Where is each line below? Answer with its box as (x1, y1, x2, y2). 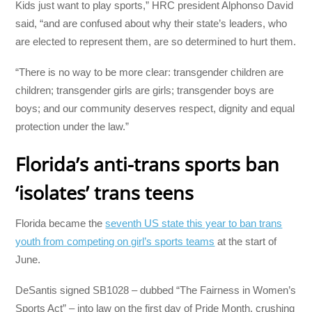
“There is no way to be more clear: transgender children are (15, 65, 284, 78)
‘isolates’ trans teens (15, 179, 194, 205)
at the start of (214, 235, 277, 247)
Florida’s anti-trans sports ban (15, 150, 280, 177)
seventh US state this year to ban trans (105, 217, 283, 229)
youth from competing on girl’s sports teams (15, 235, 215, 247)
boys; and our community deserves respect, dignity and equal (15, 102, 295, 114)
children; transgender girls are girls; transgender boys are (15, 84, 274, 96)
